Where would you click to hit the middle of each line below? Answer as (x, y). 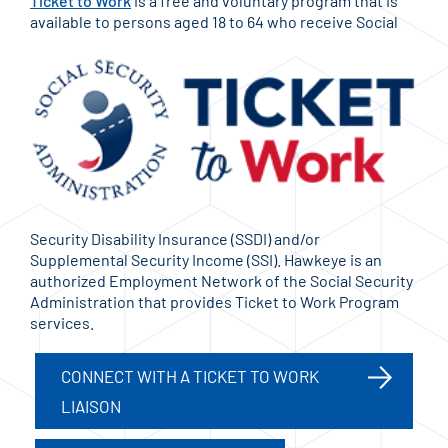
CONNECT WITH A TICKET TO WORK (190, 375)
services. (62, 322)
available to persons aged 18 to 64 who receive (191, 21)
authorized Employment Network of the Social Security (221, 280)
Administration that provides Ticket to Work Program (214, 301)
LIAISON (91, 405)
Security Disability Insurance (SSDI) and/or (175, 238)
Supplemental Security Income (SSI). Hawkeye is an (206, 259)
